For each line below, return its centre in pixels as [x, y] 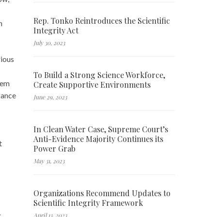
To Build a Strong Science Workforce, [99, 75]
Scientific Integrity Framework [88, 202]
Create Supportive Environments [92, 84]
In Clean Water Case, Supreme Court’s [101, 129]
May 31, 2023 [49, 161]
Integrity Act [56, 30]
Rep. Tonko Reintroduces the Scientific [101, 20]
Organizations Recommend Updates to [102, 193]
